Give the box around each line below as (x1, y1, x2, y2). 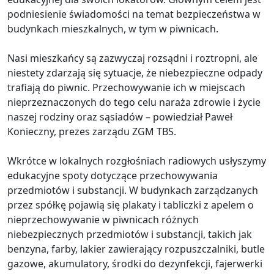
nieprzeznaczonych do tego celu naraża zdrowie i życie (7, 95, 261, 109)
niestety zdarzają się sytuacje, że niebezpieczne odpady (7, 65, 262, 80)
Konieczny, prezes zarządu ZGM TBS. (7, 124, 176, 138)
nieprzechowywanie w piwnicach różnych (7, 212, 199, 226)
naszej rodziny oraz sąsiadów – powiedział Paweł (7, 109, 232, 124)
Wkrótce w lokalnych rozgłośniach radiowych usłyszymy (7, 154, 266, 168)
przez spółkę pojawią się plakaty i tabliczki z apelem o (7, 198, 254, 212)
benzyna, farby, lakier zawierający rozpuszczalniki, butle (7, 242, 265, 256)
